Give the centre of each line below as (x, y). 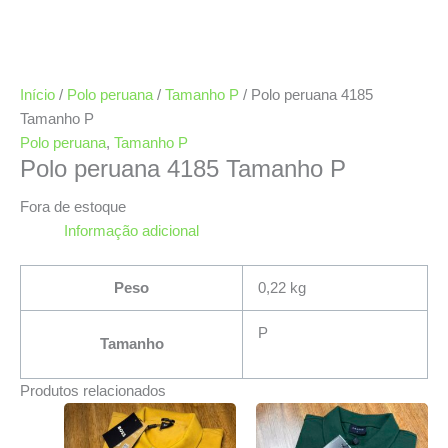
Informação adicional (131, 230)
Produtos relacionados (93, 390)
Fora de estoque (73, 206)
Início (37, 94)
